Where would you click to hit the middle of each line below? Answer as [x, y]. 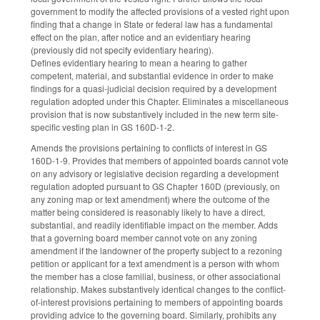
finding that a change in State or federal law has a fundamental [152, 24]
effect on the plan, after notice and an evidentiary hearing [141, 37]
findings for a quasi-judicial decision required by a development [154, 89]
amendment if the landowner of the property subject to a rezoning [156, 250]
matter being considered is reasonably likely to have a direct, [148, 211]
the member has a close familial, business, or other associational [156, 276]
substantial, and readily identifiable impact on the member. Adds [154, 224]
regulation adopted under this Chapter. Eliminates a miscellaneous [160, 101]
